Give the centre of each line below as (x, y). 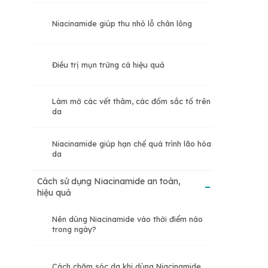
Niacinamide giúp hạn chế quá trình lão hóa (132, 144)
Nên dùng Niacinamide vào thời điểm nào (127, 219)
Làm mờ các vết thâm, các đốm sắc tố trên (131, 101)
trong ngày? (74, 229)
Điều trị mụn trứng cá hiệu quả (108, 64)
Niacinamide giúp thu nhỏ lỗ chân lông (122, 23)
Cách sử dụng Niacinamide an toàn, (109, 182)
